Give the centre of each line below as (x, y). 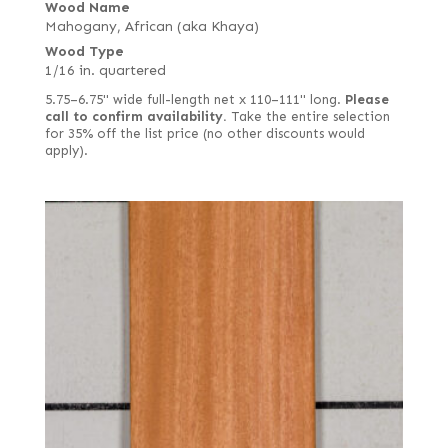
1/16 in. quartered (105, 70)
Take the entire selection (308, 116)
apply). (66, 150)
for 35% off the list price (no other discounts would (204, 133)
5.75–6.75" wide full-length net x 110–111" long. (194, 99)
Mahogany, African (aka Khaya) (151, 26)
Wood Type (84, 51)
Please (366, 99)
